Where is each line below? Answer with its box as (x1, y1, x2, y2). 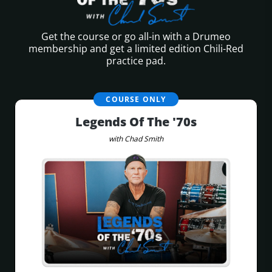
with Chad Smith (109, 133, 163, 144)
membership (29, 41, 90, 55)
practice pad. (106, 53, 166, 67)
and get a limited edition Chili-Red (90, 41, 243, 55)
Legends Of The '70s (75, 113, 197, 130)
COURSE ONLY (106, 93, 166, 104)
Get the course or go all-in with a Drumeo (41, 29, 231, 43)
